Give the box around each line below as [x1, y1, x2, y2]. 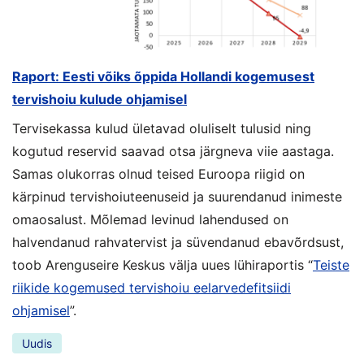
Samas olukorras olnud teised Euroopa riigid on [12, 165, 305, 182]
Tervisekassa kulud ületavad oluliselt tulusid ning [12, 119, 311, 136]
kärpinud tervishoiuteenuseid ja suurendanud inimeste [12, 188, 342, 205]
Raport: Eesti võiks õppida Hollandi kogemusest [12, 67, 314, 84]
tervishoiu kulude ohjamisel [12, 90, 187, 107]
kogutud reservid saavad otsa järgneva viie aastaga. [12, 142, 334, 159]
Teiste [313, 256, 349, 273]
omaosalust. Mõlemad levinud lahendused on [12, 210, 288, 227]
